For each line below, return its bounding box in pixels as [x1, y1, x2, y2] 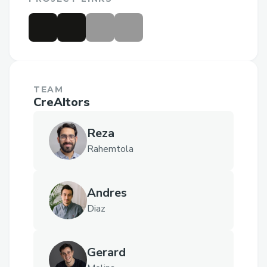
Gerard [87, 244, 126, 261]
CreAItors [33, 94, 90, 111]
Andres [87, 185, 127, 201]
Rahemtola [87, 142, 133, 156]
